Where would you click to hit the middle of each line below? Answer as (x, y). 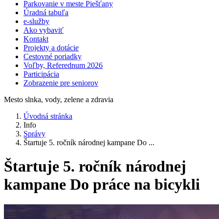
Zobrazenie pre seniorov (61, 83)
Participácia (41, 74)
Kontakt (36, 39)
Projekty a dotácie (51, 47)
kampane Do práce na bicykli (102, 185)
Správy (34, 133)
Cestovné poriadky (53, 56)
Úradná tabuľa (46, 12)
